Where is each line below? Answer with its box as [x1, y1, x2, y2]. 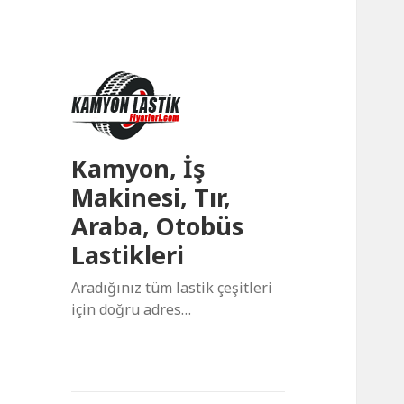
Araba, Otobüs [71, 209, 244, 243]
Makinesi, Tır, [71, 180, 232, 215]
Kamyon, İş [71, 151, 207, 186]
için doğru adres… [71, 299, 192, 320]
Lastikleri [71, 238, 185, 272]
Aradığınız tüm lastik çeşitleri [71, 278, 273, 298]
